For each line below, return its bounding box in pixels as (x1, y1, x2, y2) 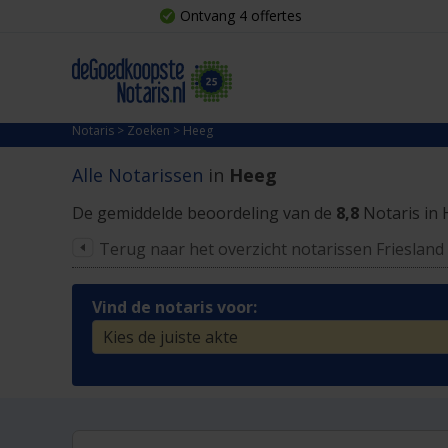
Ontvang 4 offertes (180, 6, 302, 25)
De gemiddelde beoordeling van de (72, 202, 332, 224)
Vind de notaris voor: (92, 296, 257, 318)
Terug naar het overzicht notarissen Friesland (99, 238, 444, 260)
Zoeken (127, 122, 170, 139)
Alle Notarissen (72, 163, 208, 187)
